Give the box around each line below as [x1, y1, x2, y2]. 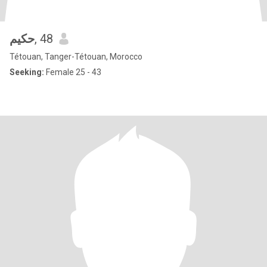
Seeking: [10, 67, 44, 77]
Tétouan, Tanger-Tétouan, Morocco [10, 52, 142, 61]
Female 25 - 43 [44, 67, 101, 77]
